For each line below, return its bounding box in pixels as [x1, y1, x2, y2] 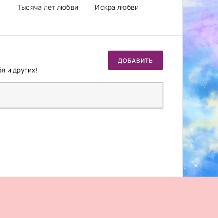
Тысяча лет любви [17, 2, 79, 12]
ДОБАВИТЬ [118, 56, 153, 65]
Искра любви [95, 2, 139, 12]
